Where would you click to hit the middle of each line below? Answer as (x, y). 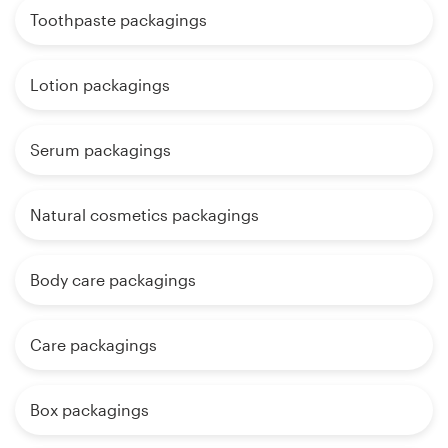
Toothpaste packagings (118, 20)
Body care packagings (113, 280)
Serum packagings (100, 150)
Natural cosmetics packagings (144, 215)
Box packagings (89, 410)
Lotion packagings (100, 85)
